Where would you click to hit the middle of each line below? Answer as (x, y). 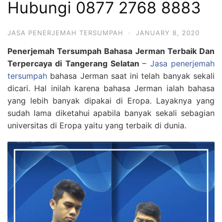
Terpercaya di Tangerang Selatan (75, 63)
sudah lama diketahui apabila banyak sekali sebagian (111, 113)
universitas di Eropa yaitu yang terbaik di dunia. (97, 125)
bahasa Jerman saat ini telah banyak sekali (131, 76)
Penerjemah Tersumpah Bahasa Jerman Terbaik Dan (111, 51)
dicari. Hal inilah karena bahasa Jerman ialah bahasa (111, 88)
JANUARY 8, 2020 (168, 33)
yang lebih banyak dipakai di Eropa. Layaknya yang (111, 101)
